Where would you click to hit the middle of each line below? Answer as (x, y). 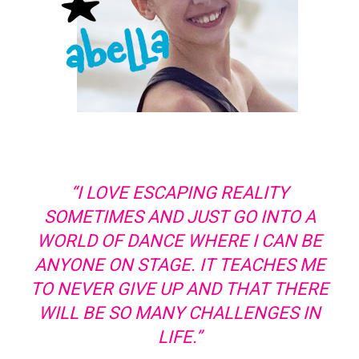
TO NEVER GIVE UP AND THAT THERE (179, 289)
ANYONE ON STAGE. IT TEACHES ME (179, 265)
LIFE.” (179, 337)
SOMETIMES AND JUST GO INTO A (179, 217)
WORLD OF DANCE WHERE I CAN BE (179, 241)
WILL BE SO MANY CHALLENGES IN (179, 313)
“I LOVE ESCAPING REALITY (179, 193)
